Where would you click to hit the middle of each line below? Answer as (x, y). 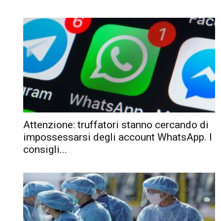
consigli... (45, 150)
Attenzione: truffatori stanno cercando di (116, 125)
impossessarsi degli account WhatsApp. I (118, 137)
